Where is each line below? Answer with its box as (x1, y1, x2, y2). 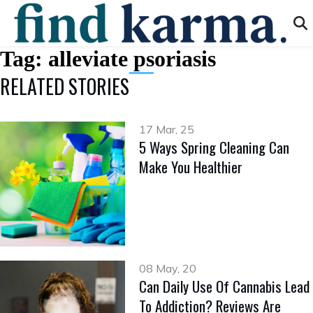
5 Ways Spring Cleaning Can (139, 136, 290, 158)
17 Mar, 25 (139, 122, 195, 136)
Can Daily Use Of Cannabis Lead (139, 275, 310, 298)
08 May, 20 (139, 261, 197, 276)
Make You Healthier (139, 156, 243, 177)
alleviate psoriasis (48, 46, 216, 71)
